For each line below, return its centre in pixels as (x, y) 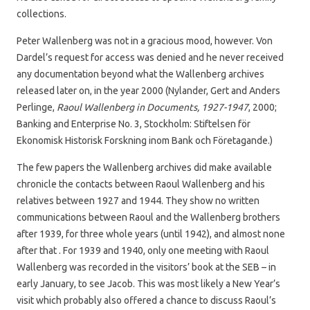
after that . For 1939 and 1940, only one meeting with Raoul (143, 250)
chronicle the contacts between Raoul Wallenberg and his (141, 184)
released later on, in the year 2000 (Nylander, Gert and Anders (148, 90)
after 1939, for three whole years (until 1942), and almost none (151, 234)
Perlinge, (37, 107)
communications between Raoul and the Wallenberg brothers (148, 217)
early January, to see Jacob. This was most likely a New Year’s (148, 283)
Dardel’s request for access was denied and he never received (150, 57)
